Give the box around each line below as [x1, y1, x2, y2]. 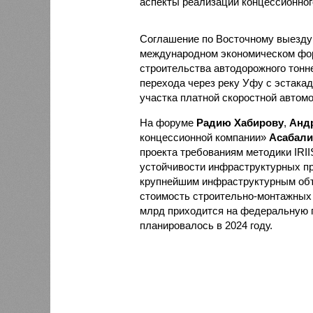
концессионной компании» [139, 131, 269, 143]
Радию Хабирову [196, 116, 284, 129]
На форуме [139, 116, 196, 129]
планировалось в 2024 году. [139, 219, 272, 231]
